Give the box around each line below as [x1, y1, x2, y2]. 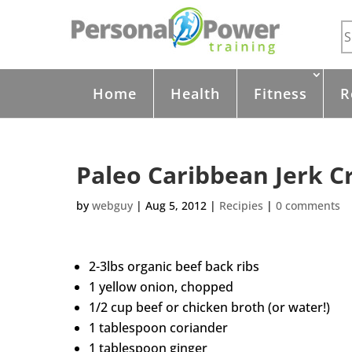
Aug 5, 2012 [145, 198, 207, 214]
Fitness [254, 84, 307, 104]
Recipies [219, 198, 263, 214]
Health [170, 84, 220, 104]
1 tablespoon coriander [89, 319, 228, 337]
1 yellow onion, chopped [89, 278, 233, 296]
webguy [92, 198, 133, 214]
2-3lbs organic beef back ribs [89, 258, 259, 276]
